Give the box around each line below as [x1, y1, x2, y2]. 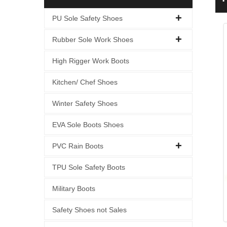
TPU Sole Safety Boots [52, 163, 125, 171]
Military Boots [52, 184, 95, 193]
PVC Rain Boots [52, 142, 103, 150]
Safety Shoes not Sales [52, 206, 127, 214]
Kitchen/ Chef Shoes [52, 78, 118, 86]
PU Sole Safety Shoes [52, 14, 123, 22]
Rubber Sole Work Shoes [52, 35, 133, 44]
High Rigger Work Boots [52, 57, 129, 65]
